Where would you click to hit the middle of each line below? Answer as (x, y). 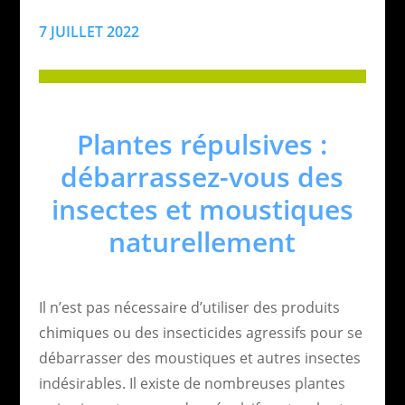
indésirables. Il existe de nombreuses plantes (192, 383)
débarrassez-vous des (202, 176)
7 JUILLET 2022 (89, 31)
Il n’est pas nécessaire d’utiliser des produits (189, 307)
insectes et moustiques (202, 209)
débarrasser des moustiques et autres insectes (199, 358)
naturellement (202, 241)
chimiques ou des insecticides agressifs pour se (200, 332)
